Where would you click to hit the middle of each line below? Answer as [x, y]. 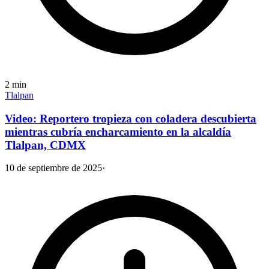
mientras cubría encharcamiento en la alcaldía [118, 131]
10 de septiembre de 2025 [53, 168]
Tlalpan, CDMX [45, 145]
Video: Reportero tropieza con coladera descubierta [131, 118]
